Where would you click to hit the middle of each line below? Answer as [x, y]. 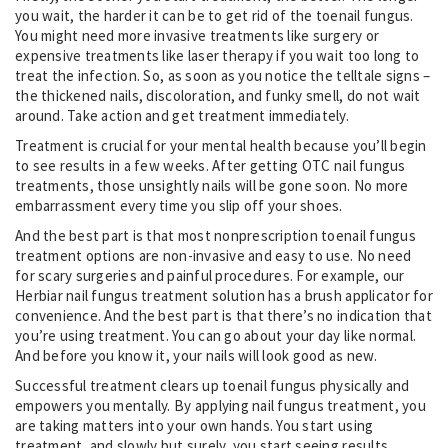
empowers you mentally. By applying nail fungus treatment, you [220, 405]
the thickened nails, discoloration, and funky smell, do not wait [218, 95]
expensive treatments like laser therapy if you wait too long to [217, 55]
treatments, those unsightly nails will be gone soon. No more [212, 185]
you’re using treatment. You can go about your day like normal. [216, 335]
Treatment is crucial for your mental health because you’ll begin [221, 145]
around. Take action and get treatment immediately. [182, 115]
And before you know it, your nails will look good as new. [196, 355]
